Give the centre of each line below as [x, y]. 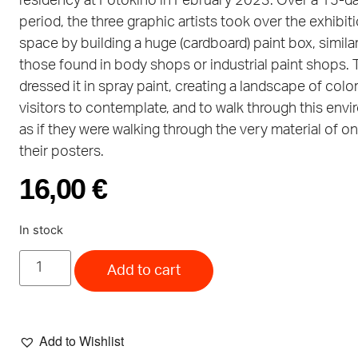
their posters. [62, 152]
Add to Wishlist [82, 341]
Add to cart [144, 271]
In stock [41, 230]
